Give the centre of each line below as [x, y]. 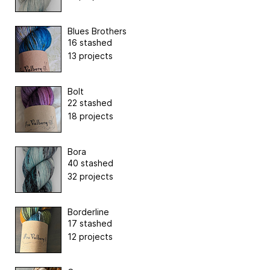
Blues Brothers [97, 31]
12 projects [90, 237]
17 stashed [90, 224]
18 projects [90, 116]
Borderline [88, 212]
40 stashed [90, 163]
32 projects [90, 177]
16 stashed [90, 43]
